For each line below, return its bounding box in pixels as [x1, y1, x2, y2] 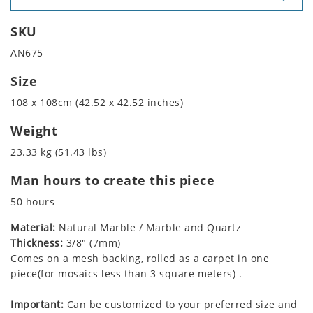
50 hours [10, 195, 54, 209]
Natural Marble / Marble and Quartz [55, 221, 241, 235]
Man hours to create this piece [10, 172, 214, 189]
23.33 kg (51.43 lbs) [10, 145, 106, 159]
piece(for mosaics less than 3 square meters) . [10, 267, 242, 281]
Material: [10, 221, 56, 235]
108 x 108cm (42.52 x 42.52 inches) [10, 96, 183, 110]
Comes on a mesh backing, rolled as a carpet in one [10, 252, 269, 265]
